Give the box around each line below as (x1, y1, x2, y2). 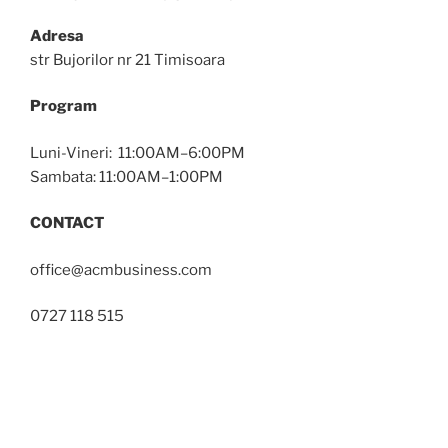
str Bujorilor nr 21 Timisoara (30, 50, 225, 69)
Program (30, 97, 97, 116)
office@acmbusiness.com (30, 260, 212, 279)
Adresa (30, 26, 84, 45)
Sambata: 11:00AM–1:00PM (30, 167, 223, 186)
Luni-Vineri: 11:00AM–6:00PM (30, 143, 245, 162)
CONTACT (30, 214, 104, 233)
